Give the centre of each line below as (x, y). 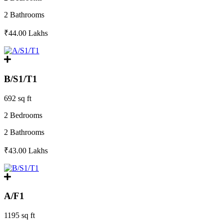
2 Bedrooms (23, 115)
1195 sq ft (19, 216)
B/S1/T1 (21, 79)
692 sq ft (18, 98)
